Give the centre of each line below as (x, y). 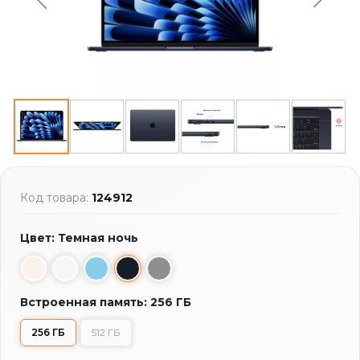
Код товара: (56, 197)
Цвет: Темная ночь (79, 237)
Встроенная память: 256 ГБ (106, 302)
